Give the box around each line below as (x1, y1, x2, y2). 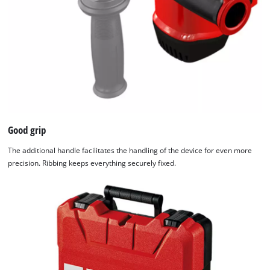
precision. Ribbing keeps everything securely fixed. (8, 158, 177, 168)
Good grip (8, 122, 46, 137)
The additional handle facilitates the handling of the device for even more (8, 145, 253, 155)
